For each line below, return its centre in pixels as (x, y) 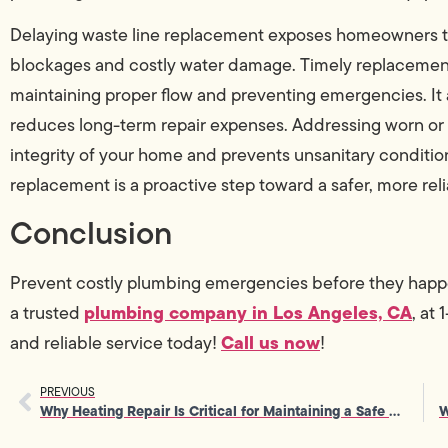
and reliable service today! (115, 343)
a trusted (47, 313)
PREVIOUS (67, 391)
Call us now (270, 343)
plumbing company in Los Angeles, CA (248, 313)
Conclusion (91, 233)
